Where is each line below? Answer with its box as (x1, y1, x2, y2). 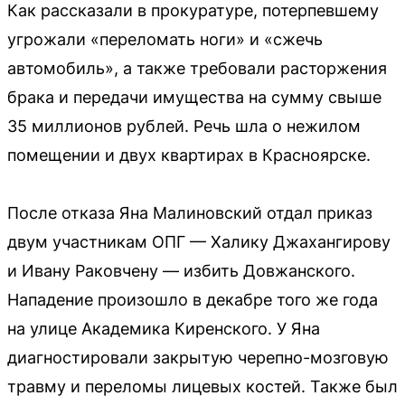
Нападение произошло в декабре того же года (7, 290, 378, 309)
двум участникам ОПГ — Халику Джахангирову (7, 232, 391, 251)
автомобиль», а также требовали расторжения (7, 59, 387, 78)
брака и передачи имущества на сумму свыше (7, 88, 381, 107)
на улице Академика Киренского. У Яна (7, 319, 320, 338)
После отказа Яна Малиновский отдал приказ (7, 203, 372, 222)
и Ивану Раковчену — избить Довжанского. (7, 261, 355, 280)
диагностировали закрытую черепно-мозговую (7, 348, 389, 367)
